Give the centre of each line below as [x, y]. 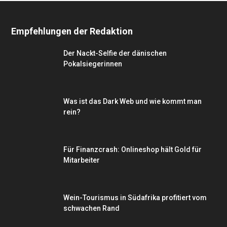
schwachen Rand [91, 208]
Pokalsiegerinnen [93, 64]
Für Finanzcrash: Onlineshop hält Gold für [133, 149]
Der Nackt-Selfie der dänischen [115, 53]
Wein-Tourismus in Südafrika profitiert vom [135, 197]
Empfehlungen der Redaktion [72, 31]
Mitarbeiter [82, 160]
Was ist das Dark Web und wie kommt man [133, 101]
